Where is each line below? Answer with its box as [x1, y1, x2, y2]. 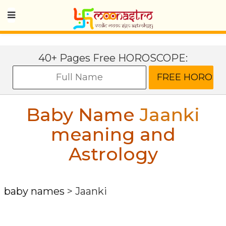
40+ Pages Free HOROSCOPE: [38, 52, 188, 64]
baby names [4, 185, 65, 197]
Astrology [68, 143, 158, 165]
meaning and [50, 123, 176, 145]
